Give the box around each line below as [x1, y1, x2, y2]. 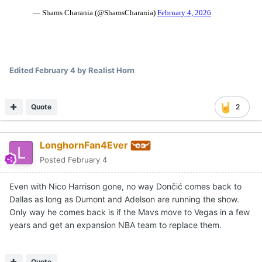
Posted [40, 155, 68, 165]
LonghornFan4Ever [40, 139, 128, 151]
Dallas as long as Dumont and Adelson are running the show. [9, 194, 242, 205]
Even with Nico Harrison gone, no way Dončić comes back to [9, 181, 242, 192]
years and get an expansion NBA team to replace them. [9, 220, 222, 230]
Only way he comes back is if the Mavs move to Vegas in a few [9, 207, 250, 218]
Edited [9, 65, 35, 75]
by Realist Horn [75, 65, 135, 75]
